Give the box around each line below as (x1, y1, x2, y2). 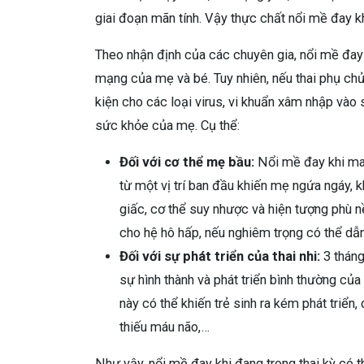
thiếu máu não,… (119, 318, 210, 335)
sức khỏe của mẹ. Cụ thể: (95, 117, 240, 133)
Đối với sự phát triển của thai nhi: (119, 248, 320, 264)
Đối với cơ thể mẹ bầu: (119, 154, 254, 170)
